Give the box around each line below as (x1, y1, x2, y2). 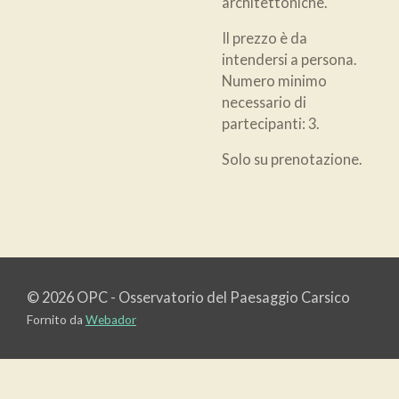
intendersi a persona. (222, 50, 356, 68)
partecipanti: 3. (222, 114, 319, 132)
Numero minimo (222, 71, 327, 89)
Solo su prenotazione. (222, 151, 362, 168)
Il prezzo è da (222, 28, 307, 46)
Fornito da (27, 312, 85, 327)
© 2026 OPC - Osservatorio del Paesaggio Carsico (27, 288, 350, 305)
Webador (85, 312, 136, 327)
